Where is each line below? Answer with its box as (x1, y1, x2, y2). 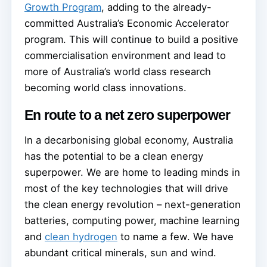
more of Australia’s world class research (24, 65, 211, 77)
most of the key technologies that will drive (24, 182, 228, 194)
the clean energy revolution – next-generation (24, 198, 241, 210)
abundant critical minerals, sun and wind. (24, 246, 216, 259)
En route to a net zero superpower (24, 107, 231, 123)
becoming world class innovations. (24, 81, 187, 94)
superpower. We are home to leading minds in (24, 166, 240, 178)
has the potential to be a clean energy (24, 150, 203, 162)
